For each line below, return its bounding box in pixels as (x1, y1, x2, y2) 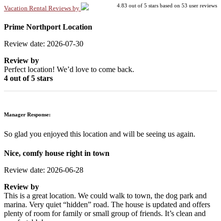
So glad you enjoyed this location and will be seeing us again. (4, 129, 195, 138)
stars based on (147, 2, 182, 8)
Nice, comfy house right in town (4, 149, 110, 158)
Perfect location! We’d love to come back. (4, 65, 134, 74)
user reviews (187, 2, 217, 8)
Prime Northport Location (4, 22, 92, 31)
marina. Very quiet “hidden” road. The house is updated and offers (4, 200, 210, 209)
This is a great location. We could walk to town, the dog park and (4, 191, 207, 200)
